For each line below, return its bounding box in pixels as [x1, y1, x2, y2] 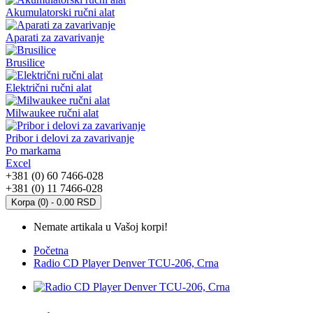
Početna [34, 244, 68, 256]
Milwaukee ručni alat [6, 106, 99, 119]
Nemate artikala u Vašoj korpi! [34, 220, 168, 233]
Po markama [6, 144, 61, 156]
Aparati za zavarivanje [6, 31, 104, 43]
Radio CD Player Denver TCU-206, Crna [34, 256, 219, 269]
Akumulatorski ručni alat [6, 6, 115, 18]
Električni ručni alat [6, 81, 92, 94]
